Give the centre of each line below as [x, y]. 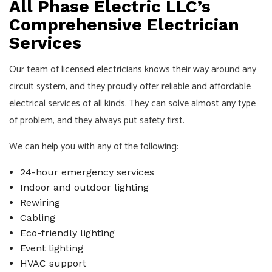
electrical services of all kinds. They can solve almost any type [132, 104]
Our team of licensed [53, 70]
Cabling [37, 218]
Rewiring [40, 203]
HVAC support [53, 263]
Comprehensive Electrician [124, 25]
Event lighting [51, 248]
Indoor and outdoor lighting [84, 188]
